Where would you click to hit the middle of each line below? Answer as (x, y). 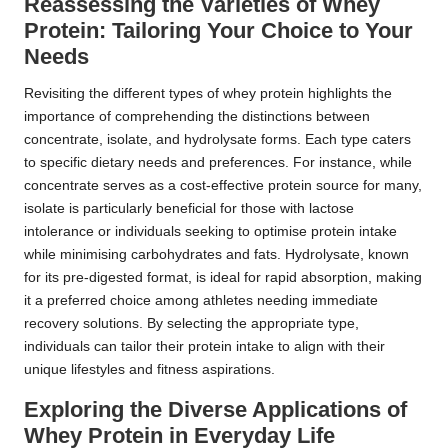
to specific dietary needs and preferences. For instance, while (218, 163)
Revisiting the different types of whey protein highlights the (208, 94)
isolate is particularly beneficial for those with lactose (189, 209)
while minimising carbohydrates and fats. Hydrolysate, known (216, 255)
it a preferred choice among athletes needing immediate (201, 301)
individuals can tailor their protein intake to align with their (204, 347)
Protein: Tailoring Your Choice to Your (218, 31)
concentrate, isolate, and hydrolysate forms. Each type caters (217, 140)
